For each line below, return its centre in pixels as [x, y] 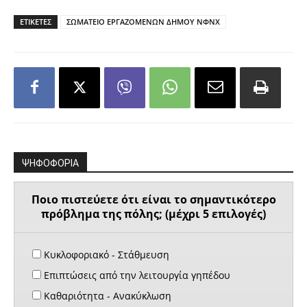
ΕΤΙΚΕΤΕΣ [36, 21]
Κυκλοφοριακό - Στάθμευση [105, 254]
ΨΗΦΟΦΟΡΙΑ [50, 163]
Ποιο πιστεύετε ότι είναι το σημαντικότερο [153, 200]
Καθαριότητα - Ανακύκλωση [106, 295]
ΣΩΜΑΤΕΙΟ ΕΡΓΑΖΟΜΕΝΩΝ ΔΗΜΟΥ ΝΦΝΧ [143, 21]
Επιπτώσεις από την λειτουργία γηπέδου [136, 275]
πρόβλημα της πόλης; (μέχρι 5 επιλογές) [153, 214]
